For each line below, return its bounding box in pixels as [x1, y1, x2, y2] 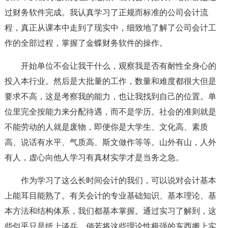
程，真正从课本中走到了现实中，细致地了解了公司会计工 [4, 23, 216, 32]
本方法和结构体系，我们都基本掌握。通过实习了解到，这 [4, 207, 216, 215]
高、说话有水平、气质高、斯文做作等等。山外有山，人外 [4, 138, 216, 147]
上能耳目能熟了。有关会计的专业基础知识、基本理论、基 [4, 191, 216, 200]
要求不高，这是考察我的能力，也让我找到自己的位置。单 [4, 92, 216, 101]
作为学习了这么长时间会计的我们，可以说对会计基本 [20, 176, 216, 185]
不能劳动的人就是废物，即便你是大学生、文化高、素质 [4, 123, 208, 131]
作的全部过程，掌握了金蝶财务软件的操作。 [4, 39, 167, 47]
